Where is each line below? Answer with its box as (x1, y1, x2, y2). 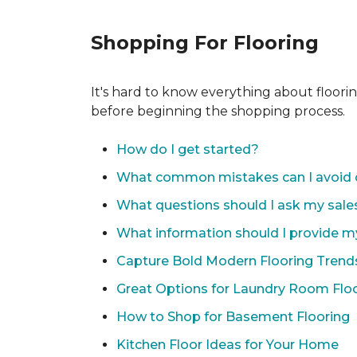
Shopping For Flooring (91, 31, 319, 54)
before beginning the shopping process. (91, 104, 345, 119)
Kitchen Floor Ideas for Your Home (116, 337, 339, 352)
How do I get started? (116, 142, 259, 157)
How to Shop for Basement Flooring (116, 309, 350, 324)
